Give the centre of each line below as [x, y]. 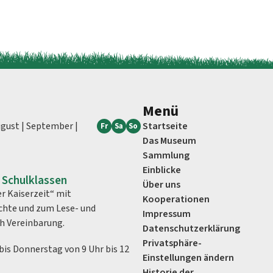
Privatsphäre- [172, 243]
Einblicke [162, 170]
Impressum [167, 214]
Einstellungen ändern [188, 258]
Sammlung [166, 156]
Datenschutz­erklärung [191, 229]
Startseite [165, 126]
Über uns [161, 185]
